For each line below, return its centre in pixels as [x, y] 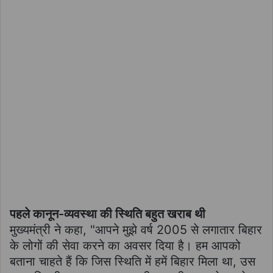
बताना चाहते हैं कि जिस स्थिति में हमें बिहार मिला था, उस [133, 261]
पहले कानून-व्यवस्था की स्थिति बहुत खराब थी [108, 214]
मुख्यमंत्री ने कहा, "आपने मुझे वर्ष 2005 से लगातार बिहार [136, 229]
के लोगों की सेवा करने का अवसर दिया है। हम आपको [125, 245]
